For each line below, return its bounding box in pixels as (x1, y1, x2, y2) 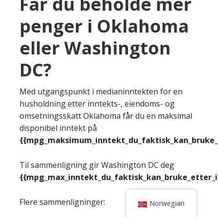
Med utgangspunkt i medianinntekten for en (19, 86, 182, 97)
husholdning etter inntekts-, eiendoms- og (19, 98, 175, 109)
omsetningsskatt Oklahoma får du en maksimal (19, 110, 192, 121)
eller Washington (19, 36, 171, 60)
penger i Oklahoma (19, 14, 189, 38)
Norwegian (149, 199, 185, 208)
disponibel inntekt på (19, 122, 97, 133)
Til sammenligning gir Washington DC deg (19, 159, 174, 170)
